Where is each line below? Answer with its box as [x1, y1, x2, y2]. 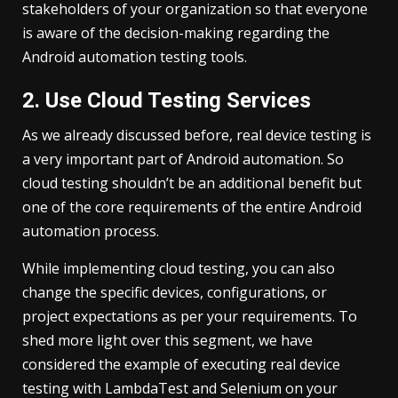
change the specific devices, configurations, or [22, 282, 327, 302]
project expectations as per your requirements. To [22, 306, 357, 326]
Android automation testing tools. [22, 46, 247, 67]
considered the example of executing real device [22, 354, 340, 374]
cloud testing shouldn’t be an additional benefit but [22, 172, 362, 193]
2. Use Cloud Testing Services [22, 87, 311, 113]
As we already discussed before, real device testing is [22, 124, 371, 145]
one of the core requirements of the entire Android [22, 196, 362, 217]
